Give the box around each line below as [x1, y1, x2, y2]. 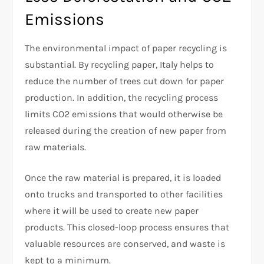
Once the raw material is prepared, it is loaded [25, 171, 222, 183]
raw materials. [25, 141, 87, 153]
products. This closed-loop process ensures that [25, 221, 230, 233]
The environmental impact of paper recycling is [25, 42, 227, 54]
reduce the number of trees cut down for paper [25, 75, 225, 87]
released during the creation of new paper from [25, 124, 227, 136]
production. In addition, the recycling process [25, 91, 219, 103]
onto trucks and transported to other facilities [25, 188, 223, 200]
